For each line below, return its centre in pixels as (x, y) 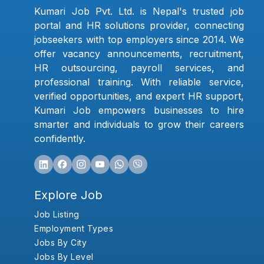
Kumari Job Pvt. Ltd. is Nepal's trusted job (139, 11)
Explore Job (69, 195)
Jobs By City (61, 243)
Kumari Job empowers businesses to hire (139, 110)
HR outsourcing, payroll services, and (139, 68)
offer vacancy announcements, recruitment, (139, 54)
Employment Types (74, 229)
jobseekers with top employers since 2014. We (139, 40)
